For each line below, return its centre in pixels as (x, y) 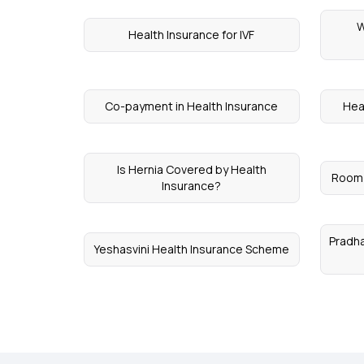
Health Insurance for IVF (192, 35)
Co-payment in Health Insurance (192, 106)
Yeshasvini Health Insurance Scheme (192, 249)
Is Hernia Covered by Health (191, 169)
